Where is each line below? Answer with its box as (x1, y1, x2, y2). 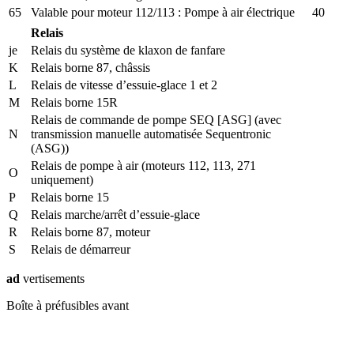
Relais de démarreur (31, 242, 130, 256)
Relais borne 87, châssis (31, 60, 150, 74)
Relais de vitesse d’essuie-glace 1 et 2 (31, 77, 217, 92)
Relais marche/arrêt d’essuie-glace (31, 207, 200, 221)
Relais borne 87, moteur (31, 224, 150, 239)
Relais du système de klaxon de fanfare (31, 43, 225, 57)
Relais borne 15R (31, 95, 118, 109)
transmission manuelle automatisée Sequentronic (31, 126, 271, 141)
